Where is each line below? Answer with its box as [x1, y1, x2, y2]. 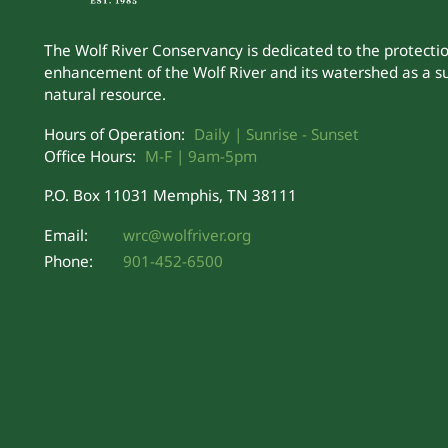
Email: [43, 224, 88, 245]
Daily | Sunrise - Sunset [193, 123, 359, 144]
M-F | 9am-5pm [144, 145, 257, 166]
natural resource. [43, 84, 166, 105]
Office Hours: [43, 145, 136, 166]
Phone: [43, 251, 93, 272]
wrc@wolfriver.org [122, 224, 251, 245]
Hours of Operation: [43, 123, 185, 144]
